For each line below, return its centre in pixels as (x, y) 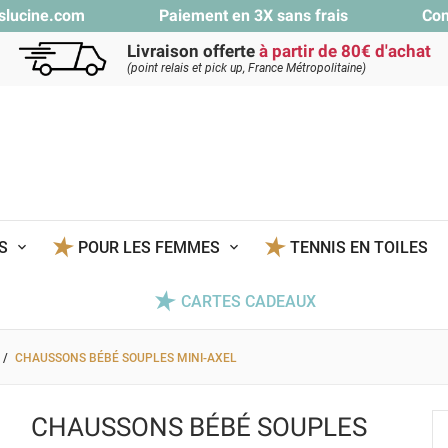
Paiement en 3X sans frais (253, 15)
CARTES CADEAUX (248, 302)
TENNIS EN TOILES (359, 248)
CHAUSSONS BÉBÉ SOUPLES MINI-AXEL (126, 358)
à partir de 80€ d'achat (345, 51)
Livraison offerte (193, 51)
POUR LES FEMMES (151, 248)
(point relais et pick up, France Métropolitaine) (246, 68)
